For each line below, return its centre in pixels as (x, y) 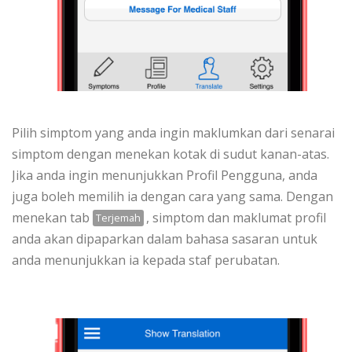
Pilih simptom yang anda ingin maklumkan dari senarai (173, 132)
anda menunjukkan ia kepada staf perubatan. (146, 260)
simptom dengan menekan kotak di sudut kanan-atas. (170, 154)
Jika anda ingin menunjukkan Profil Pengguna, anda (165, 175)
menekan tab (52, 217)
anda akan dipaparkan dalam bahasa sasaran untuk (165, 238)
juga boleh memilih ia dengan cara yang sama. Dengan (172, 196)
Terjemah (118, 218)
